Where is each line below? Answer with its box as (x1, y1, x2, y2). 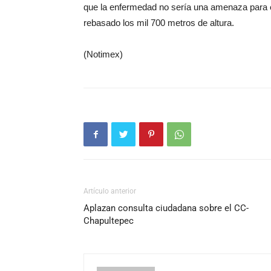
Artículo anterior (83, 187, 136, 195)
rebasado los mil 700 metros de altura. (83, 18, 234, 28)
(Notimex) (83, 49, 123, 59)
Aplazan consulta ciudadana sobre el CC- (83, 203, 249, 214)
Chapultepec (83, 215, 134, 226)
